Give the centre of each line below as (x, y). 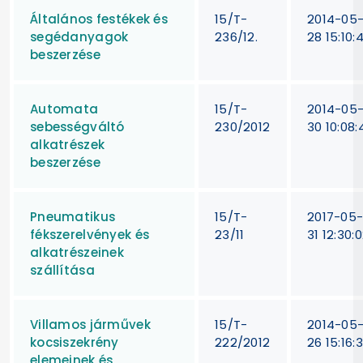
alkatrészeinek (77, 252)
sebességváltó (77, 126)
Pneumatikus (73, 216)
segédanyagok (79, 36)
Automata (64, 109)
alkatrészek (68, 144)
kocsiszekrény (75, 342)
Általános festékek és (99, 19)
